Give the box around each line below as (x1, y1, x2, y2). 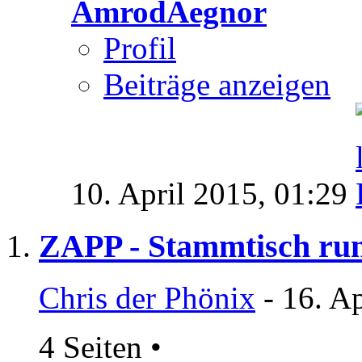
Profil (103, 30, 176, 65)
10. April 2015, (71, 175, 274, 211)
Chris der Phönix (39, 280, 255, 316)
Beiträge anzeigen (103, 66, 330, 102)
